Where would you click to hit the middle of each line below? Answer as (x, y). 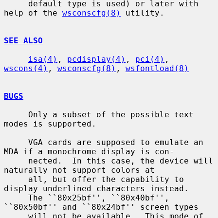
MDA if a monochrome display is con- (89, 151)
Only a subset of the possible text (16, 114)
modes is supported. (50, 124)
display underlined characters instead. (96, 188)
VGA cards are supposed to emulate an (16, 142)
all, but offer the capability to (16, 179)
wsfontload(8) (157, 68)
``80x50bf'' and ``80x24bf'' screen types (101, 207)
